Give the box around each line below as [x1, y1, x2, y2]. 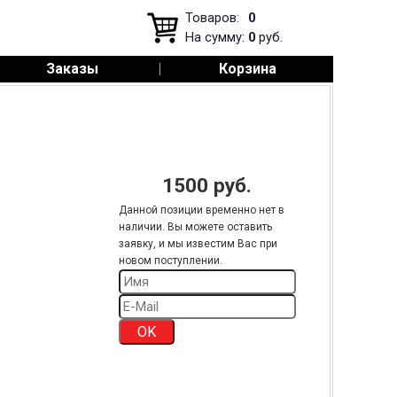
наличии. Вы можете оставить [118, 221, 272, 233]
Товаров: [185, 10, 239, 26]
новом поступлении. [118, 254, 222, 267]
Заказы [45, 60, 98, 77]
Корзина [219, 60, 276, 77]
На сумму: [185, 29, 245, 45]
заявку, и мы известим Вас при [118, 237, 277, 250]
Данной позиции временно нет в [118, 204, 284, 216]
